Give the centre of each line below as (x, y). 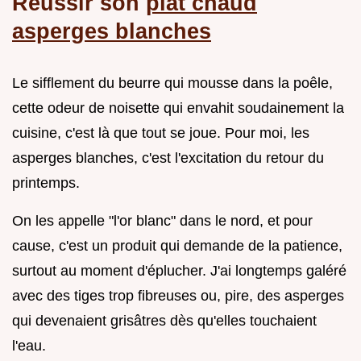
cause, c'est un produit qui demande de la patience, (177, 245)
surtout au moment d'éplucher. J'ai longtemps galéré (179, 270)
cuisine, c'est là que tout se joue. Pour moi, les (161, 133)
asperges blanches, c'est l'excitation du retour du (168, 158)
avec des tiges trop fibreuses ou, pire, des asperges (178, 295)
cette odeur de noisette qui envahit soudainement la (178, 108)
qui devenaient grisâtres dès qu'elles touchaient (164, 320)
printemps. (46, 183)
